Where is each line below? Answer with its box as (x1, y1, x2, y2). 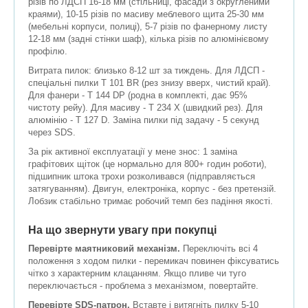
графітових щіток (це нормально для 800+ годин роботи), (28, 159, 267, 170)
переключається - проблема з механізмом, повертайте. (28, 280, 258, 291)
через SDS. (28, 127, 76, 138)
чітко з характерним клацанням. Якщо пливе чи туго (28, 268, 246, 279)
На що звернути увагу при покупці (28, 224, 217, 236)
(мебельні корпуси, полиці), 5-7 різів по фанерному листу (28, 21, 267, 32)
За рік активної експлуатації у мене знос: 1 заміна (28, 146, 237, 157)
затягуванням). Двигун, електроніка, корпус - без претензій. (28, 184, 276, 195)
